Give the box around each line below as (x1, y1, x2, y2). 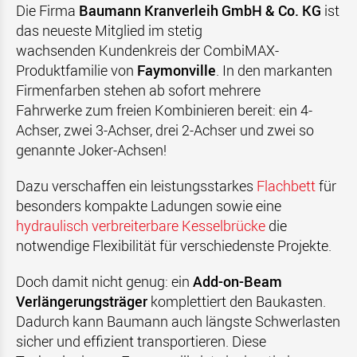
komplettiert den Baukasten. (147, 292, 326, 311)
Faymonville (137, 61, 216, 80)
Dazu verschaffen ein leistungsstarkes (16, 176, 257, 195)
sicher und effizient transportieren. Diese (16, 331, 266, 351)
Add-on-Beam (193, 272, 282, 291)
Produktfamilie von (16, 61, 137, 80)
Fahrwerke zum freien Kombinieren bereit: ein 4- (16, 100, 312, 120)
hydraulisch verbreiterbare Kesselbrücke (16, 216, 265, 235)
